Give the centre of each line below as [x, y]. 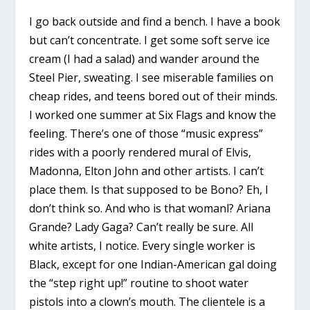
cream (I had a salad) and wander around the [145, 58]
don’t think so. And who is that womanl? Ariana [150, 208]
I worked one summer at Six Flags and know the [153, 115]
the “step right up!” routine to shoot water [139, 283]
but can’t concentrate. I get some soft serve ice [150, 40]
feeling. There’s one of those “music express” [146, 133]
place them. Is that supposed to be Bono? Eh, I [149, 189]
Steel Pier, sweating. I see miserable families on [152, 77]
